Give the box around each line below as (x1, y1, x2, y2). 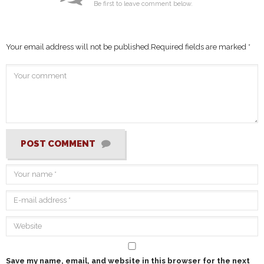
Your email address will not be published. (6, 42, 151, 51)
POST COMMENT (21, 138, 95, 149)
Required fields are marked (151, 42, 248, 51)
